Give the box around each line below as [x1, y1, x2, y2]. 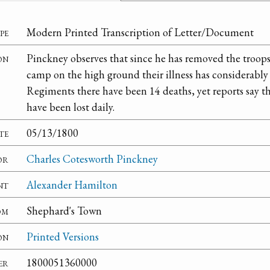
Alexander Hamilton [27, 177, 118, 192]
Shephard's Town [27, 203, 102, 218]
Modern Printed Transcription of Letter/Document [27, 25, 254, 39]
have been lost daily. [27, 99, 115, 114]
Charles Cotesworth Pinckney [27, 151, 158, 166]
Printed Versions [27, 229, 99, 243]
